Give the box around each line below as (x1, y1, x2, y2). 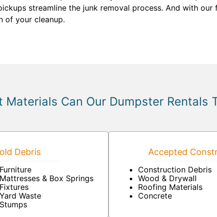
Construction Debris (138, 165, 212, 174)
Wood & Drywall (138, 173, 197, 183)
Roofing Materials (138, 182, 202, 192)
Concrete (138, 191, 172, 201)
